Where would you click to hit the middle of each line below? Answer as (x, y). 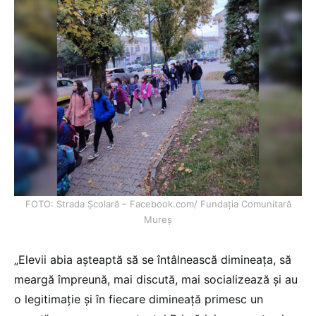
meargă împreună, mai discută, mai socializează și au (156, 280)
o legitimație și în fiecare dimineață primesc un (139, 299)
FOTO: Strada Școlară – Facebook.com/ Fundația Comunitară (158, 204)
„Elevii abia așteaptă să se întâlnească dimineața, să (153, 260)
